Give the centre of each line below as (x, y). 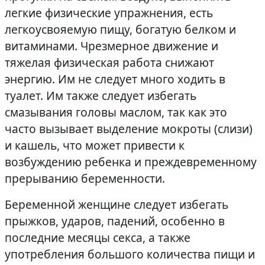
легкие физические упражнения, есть (109, 13)
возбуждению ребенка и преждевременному (131, 162)
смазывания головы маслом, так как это (116, 112)
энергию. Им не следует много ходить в (115, 79)
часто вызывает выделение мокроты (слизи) (129, 129)
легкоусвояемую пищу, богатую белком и (120, 29)
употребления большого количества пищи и (130, 254)
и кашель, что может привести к (95, 145)
